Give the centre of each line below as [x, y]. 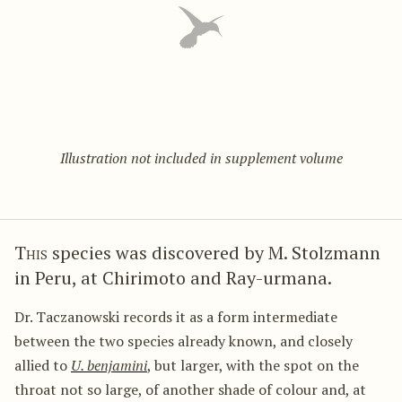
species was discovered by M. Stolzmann [214, 252]
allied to [43, 365]
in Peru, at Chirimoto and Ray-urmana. [173, 277]
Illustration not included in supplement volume [201, 157]
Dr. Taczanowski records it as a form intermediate [176, 316]
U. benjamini [109, 365]
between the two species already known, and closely [184, 341]
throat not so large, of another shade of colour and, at [190, 389]
